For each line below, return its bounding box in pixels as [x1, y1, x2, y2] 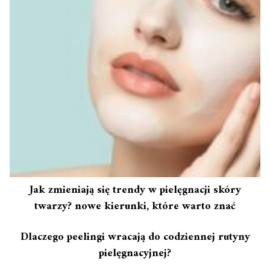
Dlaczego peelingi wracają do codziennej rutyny [20, 228, 250, 246]
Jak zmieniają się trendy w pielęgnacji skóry [29, 181, 241, 199]
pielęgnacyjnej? [99, 244, 171, 263]
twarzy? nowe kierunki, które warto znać [34, 197, 236, 216]
